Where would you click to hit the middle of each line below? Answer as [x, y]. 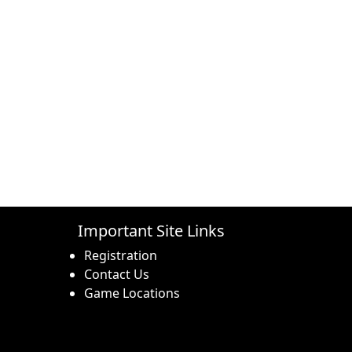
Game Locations [132, 293]
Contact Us [117, 275]
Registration [121, 256]
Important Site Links [151, 231]
